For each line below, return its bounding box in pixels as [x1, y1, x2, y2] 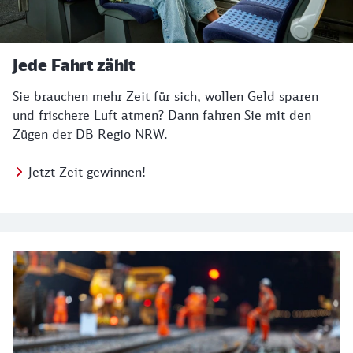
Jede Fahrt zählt [13, 55, 135, 74]
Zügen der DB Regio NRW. [13, 126, 168, 142]
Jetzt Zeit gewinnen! [28, 164, 146, 180]
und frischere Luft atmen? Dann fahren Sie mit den [13, 107, 311, 123]
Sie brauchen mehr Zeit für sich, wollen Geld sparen [13, 88, 318, 104]
